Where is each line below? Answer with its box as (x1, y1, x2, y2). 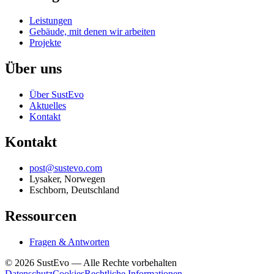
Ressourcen (5, 208, 76, 224)
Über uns (5, 60, 62, 76)
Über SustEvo (29, 89, 84, 100)
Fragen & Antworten (29, 237, 109, 248)
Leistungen (29, 15, 72, 26)
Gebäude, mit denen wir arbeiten (29, 26, 155, 37)
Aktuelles (29, 100, 66, 111)
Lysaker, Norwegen (29, 174, 105, 185)
